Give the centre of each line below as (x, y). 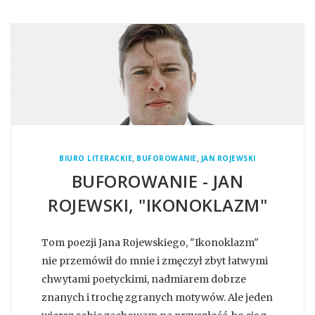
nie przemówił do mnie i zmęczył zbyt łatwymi (155, 261)
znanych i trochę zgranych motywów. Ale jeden (157, 297)
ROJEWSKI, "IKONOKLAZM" (157, 205)
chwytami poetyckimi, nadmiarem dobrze (144, 279)
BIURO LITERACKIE (96, 158)
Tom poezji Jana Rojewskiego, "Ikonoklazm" (150, 242)
